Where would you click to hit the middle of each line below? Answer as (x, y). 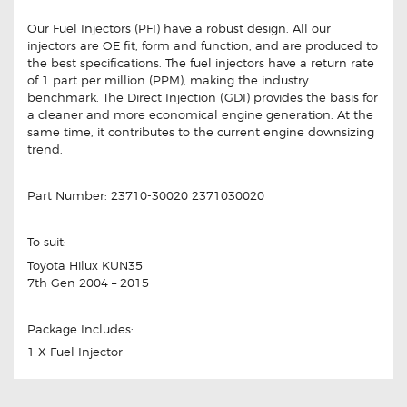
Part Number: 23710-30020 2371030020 (146, 196)
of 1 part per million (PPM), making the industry (168, 80)
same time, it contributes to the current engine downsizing (201, 132)
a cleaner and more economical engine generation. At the (200, 115)
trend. (45, 149)
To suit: (47, 242)
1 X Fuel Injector (75, 352)
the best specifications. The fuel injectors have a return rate (201, 63)
